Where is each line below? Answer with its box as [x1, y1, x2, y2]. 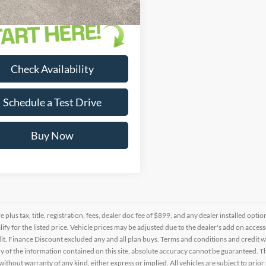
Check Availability [11, 62, 94, 76]
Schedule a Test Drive [3, 96, 102, 109]
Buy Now [31, 129, 74, 142]
